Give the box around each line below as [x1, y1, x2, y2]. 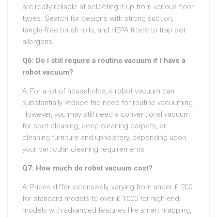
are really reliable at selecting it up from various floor [22, 2, 194, 11]
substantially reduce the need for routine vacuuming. [22, 98, 195, 107]
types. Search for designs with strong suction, [22, 14, 173, 23]
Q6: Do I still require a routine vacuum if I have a [22, 56, 186, 65]
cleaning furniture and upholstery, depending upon [22, 133, 186, 142]
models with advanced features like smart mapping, [22, 206, 191, 215]
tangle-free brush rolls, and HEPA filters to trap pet [22, 26, 186, 34]
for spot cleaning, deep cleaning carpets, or [22, 122, 166, 130]
